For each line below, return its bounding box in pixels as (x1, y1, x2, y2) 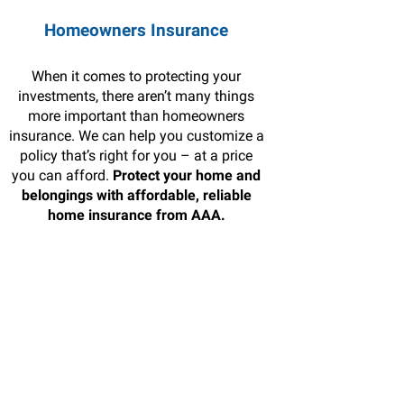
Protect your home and (113, 167, 262, 184)
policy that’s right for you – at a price (20, 147, 253, 164)
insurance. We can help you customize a (8, 127, 264, 144)
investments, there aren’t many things (18, 87, 255, 105)
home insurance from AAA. (47, 207, 225, 224)
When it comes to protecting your (32, 68, 242, 85)
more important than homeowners (28, 107, 245, 124)
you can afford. (12, 167, 114, 184)
